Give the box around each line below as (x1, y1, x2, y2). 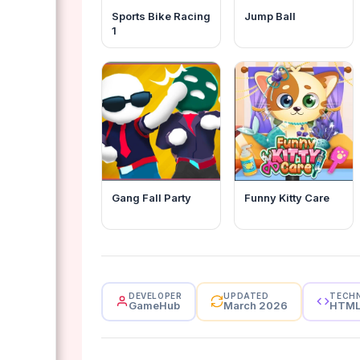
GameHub (129, 298, 180, 312)
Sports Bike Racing (112, 10, 211, 23)
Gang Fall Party (112, 190, 191, 204)
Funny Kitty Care (244, 190, 330, 204)
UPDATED (223, 290, 269, 301)
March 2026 (223, 298, 288, 312)
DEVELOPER (129, 290, 182, 301)
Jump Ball (244, 10, 297, 23)
